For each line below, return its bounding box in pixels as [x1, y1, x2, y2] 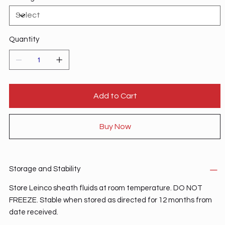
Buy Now [99, 122, 132, 131]
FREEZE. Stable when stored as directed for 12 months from [9, 196, 212, 204]
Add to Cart [93, 91, 138, 100]
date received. [9, 208, 58, 216]
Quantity [9, 35, 39, 43]
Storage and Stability [9, 165, 80, 173]
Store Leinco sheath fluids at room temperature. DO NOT [9, 184, 202, 192]
